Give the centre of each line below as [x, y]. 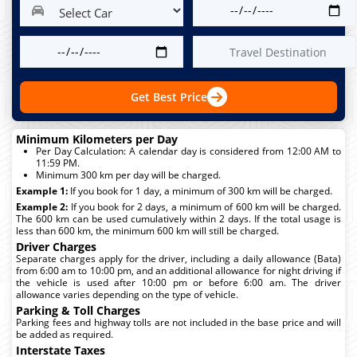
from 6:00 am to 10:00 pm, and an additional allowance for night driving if [178, 270]
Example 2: [42, 206]
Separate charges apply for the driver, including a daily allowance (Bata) [178, 258]
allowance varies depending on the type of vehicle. [127, 294]
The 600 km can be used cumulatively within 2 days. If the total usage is [178, 218]
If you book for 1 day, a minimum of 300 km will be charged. [200, 190]
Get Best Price [169, 97]
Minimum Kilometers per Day [97, 139]
